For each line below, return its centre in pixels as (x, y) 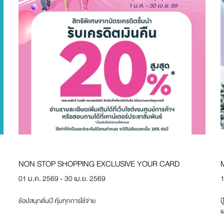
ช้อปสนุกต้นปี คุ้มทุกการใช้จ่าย (57, 201)
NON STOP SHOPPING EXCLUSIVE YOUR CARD (99, 164)
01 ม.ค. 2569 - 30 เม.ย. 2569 (62, 179)
